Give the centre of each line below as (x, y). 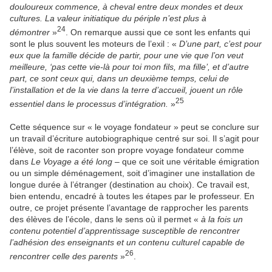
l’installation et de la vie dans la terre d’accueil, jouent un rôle (126, 90)
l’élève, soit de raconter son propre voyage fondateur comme (127, 150)
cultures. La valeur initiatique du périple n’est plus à (108, 19)
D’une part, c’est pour (220, 44)
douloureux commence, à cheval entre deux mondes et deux (126, 7)
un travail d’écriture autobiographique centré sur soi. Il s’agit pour (134, 138)
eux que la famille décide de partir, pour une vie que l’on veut (127, 56)
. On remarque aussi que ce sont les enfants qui (158, 32)
